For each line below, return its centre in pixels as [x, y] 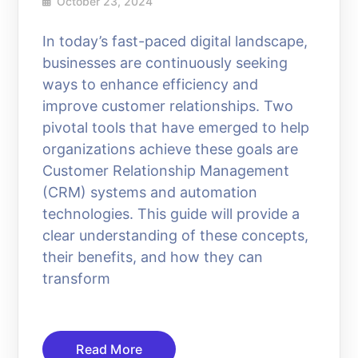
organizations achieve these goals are [171, 149]
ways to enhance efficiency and [151, 85]
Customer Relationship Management [166, 171]
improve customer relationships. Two [168, 106]
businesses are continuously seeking [165, 63]
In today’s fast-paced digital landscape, [175, 42]
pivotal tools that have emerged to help [176, 128]
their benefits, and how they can [153, 257]
